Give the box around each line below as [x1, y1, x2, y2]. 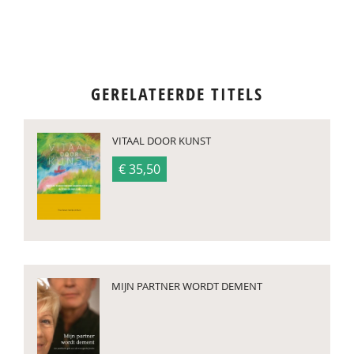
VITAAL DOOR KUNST [112, 134, 211, 148]
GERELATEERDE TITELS [91, 82, 263, 106]
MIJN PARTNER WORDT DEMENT [111, 279, 262, 293]
